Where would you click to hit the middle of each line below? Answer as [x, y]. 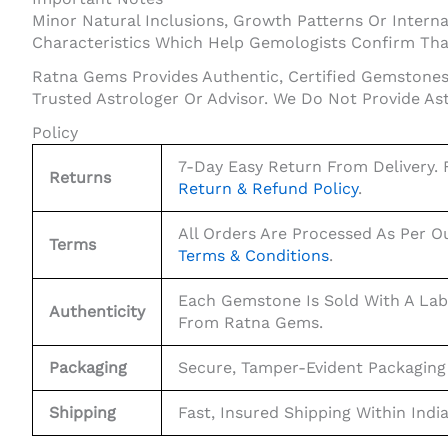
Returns [80, 177]
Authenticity [97, 311]
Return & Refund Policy [268, 188]
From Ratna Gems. [250, 322]
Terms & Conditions [253, 255]
